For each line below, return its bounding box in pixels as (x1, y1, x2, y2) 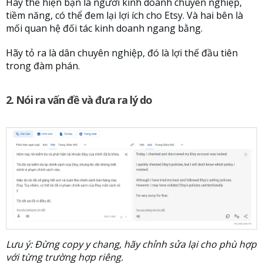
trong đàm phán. (6, 59, 80, 73)
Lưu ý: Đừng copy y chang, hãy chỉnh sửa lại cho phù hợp (6, 238, 257, 251)
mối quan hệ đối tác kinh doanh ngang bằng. (6, 22, 203, 35)
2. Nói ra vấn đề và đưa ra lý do (6, 93, 152, 107)
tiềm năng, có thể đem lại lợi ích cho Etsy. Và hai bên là (6, 9, 243, 22)
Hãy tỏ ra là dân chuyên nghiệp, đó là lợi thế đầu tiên (6, 46, 238, 60)
